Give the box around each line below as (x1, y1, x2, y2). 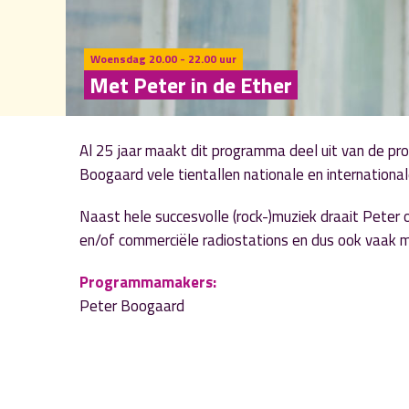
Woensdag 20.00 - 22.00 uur (90, 50, 236, 68)
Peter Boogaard (79, 294, 184, 318)
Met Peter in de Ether (89, 68, 292, 101)
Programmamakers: (79, 270, 216, 294)
